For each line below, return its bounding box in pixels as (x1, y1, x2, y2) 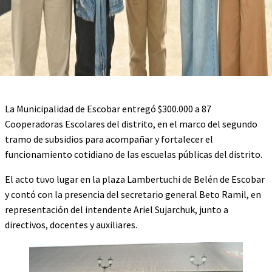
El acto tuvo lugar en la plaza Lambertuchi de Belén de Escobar (5, 173, 265, 185)
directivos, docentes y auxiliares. (5, 219, 137, 231)
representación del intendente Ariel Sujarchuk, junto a (5, 203, 228, 216)
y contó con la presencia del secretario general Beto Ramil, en (5, 188, 261, 200)
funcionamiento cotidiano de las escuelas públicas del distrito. (5, 148, 262, 160)
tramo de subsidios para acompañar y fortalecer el (5, 133, 213, 145)
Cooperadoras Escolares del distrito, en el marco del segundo (5, 118, 257, 130)
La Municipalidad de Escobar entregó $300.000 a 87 (5, 103, 211, 115)
